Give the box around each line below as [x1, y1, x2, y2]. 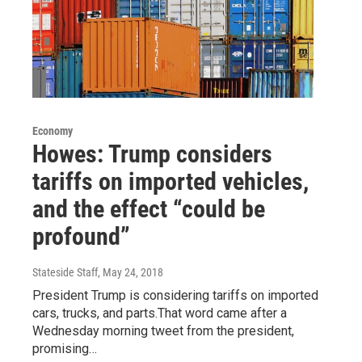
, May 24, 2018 [98, 266, 163, 280]
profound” [32, 222, 130, 251]
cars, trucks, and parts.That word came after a [32, 305, 287, 322]
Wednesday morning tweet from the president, [32, 323, 294, 339]
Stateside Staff [32, 266, 98, 280]
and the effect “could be [32, 195, 265, 224]
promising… [32, 341, 97, 357]
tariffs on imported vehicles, [32, 167, 309, 196]
